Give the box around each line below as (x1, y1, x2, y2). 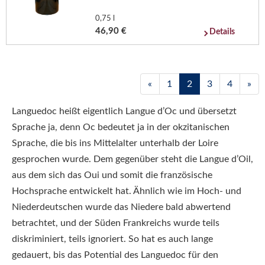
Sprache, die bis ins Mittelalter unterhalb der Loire (12, 138, 218, 148)
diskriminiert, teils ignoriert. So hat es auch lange (12, 234, 213, 244)
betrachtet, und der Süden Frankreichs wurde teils (12, 218, 219, 228)
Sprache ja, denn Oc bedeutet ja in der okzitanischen (12, 122, 230, 132)
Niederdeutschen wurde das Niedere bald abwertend (12, 202, 231, 212)
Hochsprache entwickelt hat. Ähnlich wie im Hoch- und (12, 186, 241, 196)
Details (209, 27, 235, 36)
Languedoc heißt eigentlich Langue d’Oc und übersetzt (12, 106, 237, 116)
